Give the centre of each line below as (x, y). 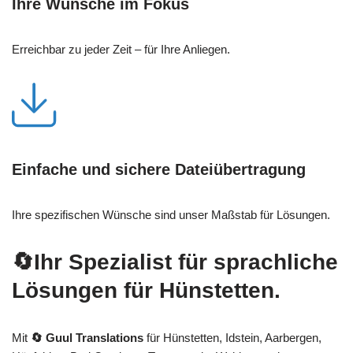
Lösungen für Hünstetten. (146, 290)
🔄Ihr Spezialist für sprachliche (175, 262)
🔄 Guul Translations (87, 337)
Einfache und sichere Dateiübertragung (159, 169)
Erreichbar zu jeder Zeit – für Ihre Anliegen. (121, 49)
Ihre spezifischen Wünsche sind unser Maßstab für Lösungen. (171, 214)
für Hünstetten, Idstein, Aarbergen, (232, 337)
